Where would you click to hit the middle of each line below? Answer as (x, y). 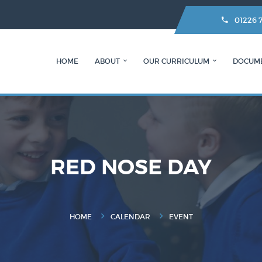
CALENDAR (130, 217)
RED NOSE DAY (131, 167)
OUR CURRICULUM (176, 61)
